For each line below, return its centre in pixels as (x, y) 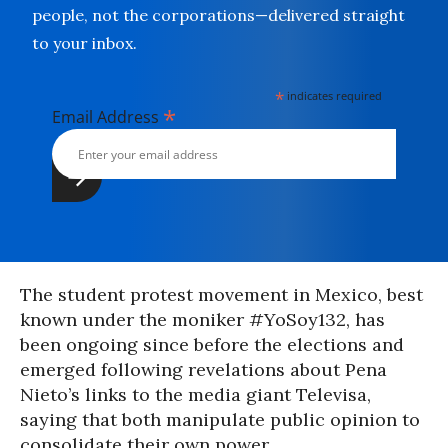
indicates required (333, 95)
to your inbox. (84, 43)
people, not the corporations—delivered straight (218, 15)
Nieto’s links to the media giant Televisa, (195, 394)
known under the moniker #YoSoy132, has (202, 319)
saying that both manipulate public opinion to (220, 419)
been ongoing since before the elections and (212, 344)
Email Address (107, 117)
